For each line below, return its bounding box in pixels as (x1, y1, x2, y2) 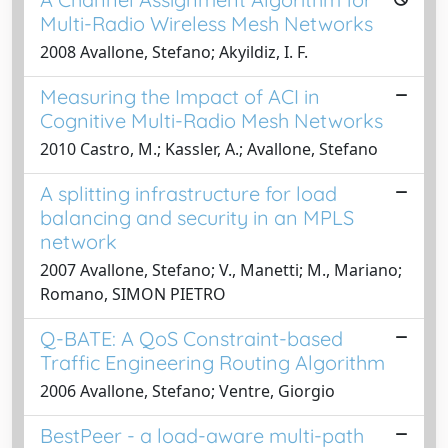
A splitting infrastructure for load (40, 180, 337, 206)
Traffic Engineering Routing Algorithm (40, 349, 385, 375)
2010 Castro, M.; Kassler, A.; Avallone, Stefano (40, 137, 378, 160)
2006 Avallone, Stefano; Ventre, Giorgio (40, 379, 335, 402)
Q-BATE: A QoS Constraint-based (40, 325, 343, 351)
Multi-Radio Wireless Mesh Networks (40, 10, 373, 36)
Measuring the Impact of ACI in (40, 83, 320, 109)
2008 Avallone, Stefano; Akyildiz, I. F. (40, 40, 308, 63)
